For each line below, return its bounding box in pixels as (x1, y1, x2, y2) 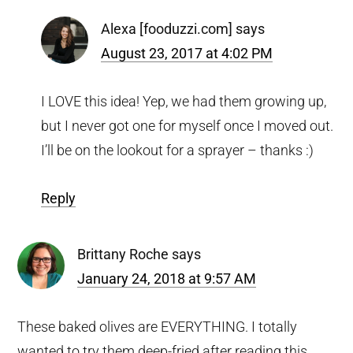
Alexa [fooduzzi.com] (101, 20, 233, 37)
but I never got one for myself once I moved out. (41, 117, 334, 134)
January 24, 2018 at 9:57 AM (77, 269, 257, 287)
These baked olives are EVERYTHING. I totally (17, 318, 298, 335)
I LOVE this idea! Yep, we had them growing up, (41, 92, 327, 110)
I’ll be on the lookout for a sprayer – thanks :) (41, 141, 314, 158)
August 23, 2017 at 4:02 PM (101, 44, 273, 61)
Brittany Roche (77, 245, 169, 262)
